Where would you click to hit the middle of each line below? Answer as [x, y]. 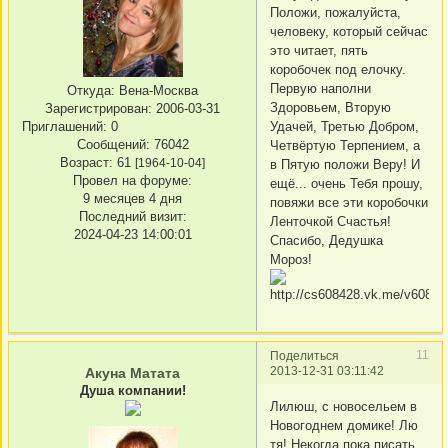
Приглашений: [64, 126]
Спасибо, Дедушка [326, 241]
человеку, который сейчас [349, 32]
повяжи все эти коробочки [349, 203]
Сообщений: [113, 144]
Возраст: [86, 162]
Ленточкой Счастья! [330, 222]
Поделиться [304, 355]
